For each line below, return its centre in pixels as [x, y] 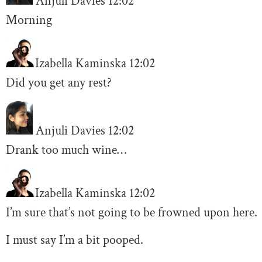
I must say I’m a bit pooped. [75, 240]
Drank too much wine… [66, 150]
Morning [29, 20]
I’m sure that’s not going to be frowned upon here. [132, 212]
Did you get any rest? [59, 83]
